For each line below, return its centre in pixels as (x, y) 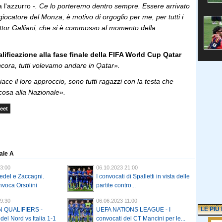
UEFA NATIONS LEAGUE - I (133, 210)
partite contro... (116, 186)
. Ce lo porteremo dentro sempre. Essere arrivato (112, 6)
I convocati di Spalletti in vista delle (143, 177)
